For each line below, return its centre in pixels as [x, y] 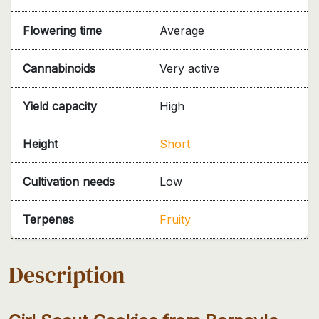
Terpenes [48, 219]
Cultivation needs [69, 181]
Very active [189, 68]
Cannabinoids [59, 68]
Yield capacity [60, 106]
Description [67, 274]
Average [182, 30]
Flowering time [62, 30]
